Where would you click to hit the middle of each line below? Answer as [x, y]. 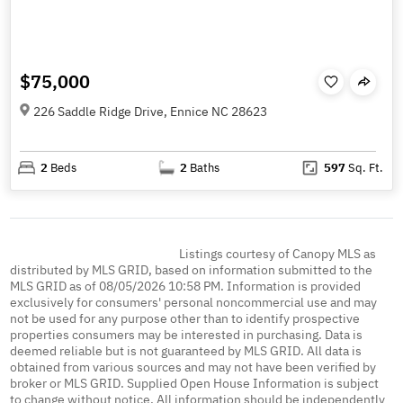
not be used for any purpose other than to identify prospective [185, 319]
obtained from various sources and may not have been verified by [193, 367]
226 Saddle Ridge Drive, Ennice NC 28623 [150, 112]
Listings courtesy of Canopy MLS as [277, 254]
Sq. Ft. [364, 167]
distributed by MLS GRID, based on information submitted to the [192, 270]
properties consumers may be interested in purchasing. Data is [187, 335]
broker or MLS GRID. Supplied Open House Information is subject [195, 384]
